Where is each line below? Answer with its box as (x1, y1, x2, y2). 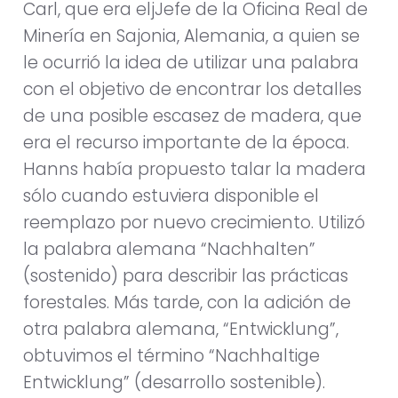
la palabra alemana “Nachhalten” (23, 237, 315, 262)
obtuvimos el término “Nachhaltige (23, 344, 320, 369)
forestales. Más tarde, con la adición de (23, 291, 351, 315)
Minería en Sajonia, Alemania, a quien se (23, 24, 360, 49)
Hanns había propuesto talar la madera (23, 157, 366, 182)
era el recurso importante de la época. (23, 131, 349, 155)
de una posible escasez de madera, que (23, 104, 362, 129)
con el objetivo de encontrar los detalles (23, 77, 362, 102)
